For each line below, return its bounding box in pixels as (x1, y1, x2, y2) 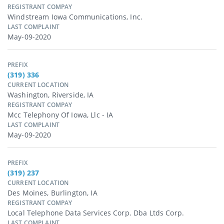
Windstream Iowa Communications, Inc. (7, 12, 143, 22)
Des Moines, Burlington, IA (7, 188, 97, 198)
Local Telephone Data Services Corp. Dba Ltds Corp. (7, 208, 184, 218)
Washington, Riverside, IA (7, 90, 94, 100)
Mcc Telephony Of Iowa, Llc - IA (7, 110, 113, 120)
